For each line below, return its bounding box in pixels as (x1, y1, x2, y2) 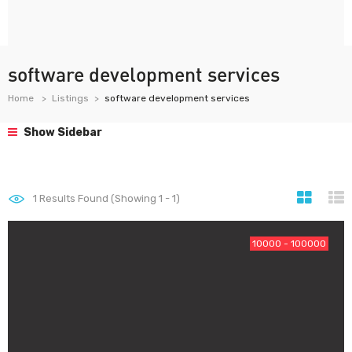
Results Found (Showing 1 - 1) (37, 192, 180, 204)
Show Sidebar (21, 126, 102, 139)
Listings (52, 93, 89, 104)
